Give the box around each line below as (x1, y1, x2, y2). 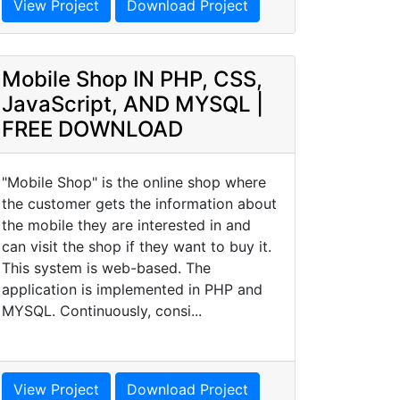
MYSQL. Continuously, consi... (2, 302, 202, 320)
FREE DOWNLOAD (2, 116, 183, 142)
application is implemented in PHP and (2, 280, 262, 298)
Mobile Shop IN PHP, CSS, (2, 66, 262, 92)
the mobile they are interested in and (2, 216, 251, 234)
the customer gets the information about (2, 195, 277, 212)
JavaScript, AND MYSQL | (2, 91, 263, 117)
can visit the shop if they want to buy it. (2, 237, 271, 255)
